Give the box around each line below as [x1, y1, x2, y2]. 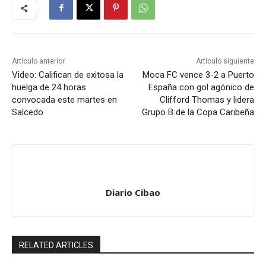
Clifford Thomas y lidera [159, 94, 254, 106]
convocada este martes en [12, 94, 117, 106]
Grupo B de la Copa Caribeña [141, 107, 254, 118]
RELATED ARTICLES [19, 240, 93, 251]
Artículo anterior [12, 57, 65, 66]
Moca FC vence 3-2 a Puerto [142, 69, 254, 81]
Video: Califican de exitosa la [12, 69, 123, 81]
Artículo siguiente [195, 57, 254, 66]
